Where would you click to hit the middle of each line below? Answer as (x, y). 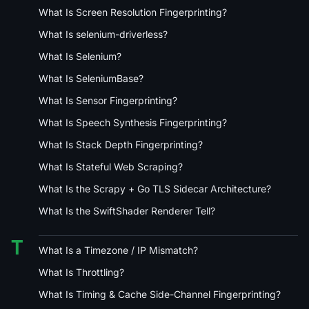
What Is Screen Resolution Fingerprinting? (133, 12)
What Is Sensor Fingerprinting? (108, 100)
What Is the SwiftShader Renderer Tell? (127, 210)
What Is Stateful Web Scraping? (111, 166)
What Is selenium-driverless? (103, 34)
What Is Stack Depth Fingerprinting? (121, 144)
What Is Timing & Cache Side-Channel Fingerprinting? (160, 294)
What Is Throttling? (81, 272)
